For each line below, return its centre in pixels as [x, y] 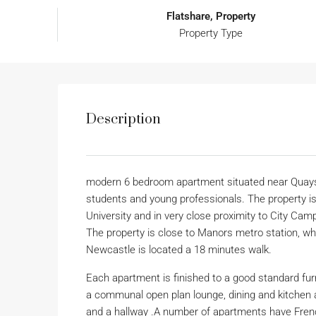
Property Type [211, 34]
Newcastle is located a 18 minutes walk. [179, 250]
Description [123, 120]
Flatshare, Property [211, 17]
